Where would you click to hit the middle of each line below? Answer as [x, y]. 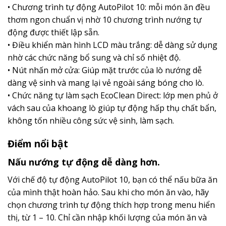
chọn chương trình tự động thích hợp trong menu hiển [111, 205]
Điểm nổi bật [38, 144]
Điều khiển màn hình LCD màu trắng [81, 45]
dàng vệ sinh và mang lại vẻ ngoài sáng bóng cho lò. [106, 83]
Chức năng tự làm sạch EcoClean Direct [86, 96]
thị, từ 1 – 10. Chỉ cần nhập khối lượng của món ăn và [107, 217]
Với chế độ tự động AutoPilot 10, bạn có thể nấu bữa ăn [112, 179]
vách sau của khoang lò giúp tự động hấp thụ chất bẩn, [112, 108]
